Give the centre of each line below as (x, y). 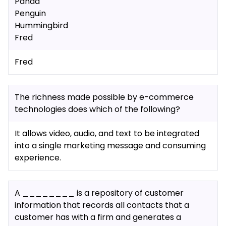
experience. (38, 158)
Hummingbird (41, 25)
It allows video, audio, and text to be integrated (107, 133)
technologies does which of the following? (97, 109)
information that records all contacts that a (102, 205)
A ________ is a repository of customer (99, 193)
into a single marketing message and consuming (110, 146)
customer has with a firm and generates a (98, 217)
